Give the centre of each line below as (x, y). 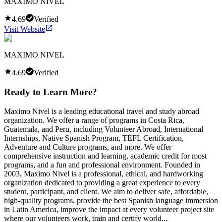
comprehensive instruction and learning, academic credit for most (105, 156)
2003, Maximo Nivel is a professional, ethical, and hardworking (104, 173)
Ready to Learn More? (51, 92)
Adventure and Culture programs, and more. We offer (88, 147)
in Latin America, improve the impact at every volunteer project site (109, 209)
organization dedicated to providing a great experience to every (102, 182)
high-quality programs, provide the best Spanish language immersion (111, 200)
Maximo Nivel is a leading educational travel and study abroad (102, 111)
